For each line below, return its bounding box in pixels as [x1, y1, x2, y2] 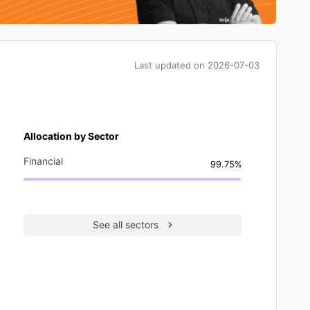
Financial [24, 154, 63, 167]
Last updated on [134, 59, 208, 71]
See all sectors [93, 218, 158, 230]
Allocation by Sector [24, 129, 119, 142]
